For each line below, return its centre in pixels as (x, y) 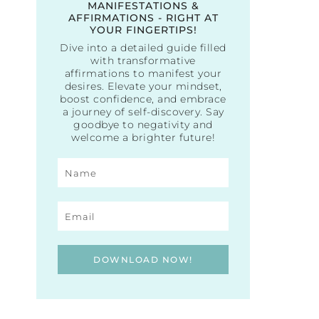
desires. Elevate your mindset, (143, 87)
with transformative (143, 61)
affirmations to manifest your (143, 74)
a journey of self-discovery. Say (143, 112)
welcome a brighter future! (143, 138)
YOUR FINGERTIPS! (143, 30)
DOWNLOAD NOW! (143, 260)
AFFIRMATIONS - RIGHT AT (143, 18)
